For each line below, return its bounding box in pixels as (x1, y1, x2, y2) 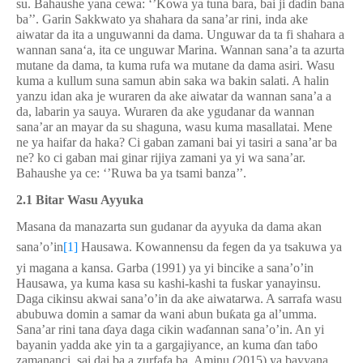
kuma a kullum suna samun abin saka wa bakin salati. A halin (16, 74, 329, 88)
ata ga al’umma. (236, 307, 317, 321)
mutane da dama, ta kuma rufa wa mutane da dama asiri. (16, 58, 306, 72)
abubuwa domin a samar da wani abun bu (16, 307, 229, 321)
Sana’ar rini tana (16, 322, 103, 336)
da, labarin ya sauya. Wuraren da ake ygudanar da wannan (16, 105, 314, 118)
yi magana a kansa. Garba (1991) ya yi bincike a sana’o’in (16, 261, 314, 275)
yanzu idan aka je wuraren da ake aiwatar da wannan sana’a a (16, 89, 331, 103)
